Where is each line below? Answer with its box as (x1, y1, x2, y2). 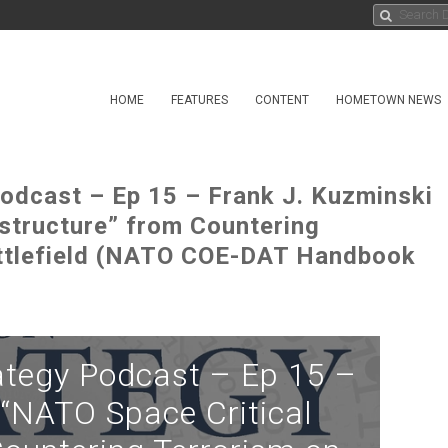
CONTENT (255, 93, 309, 107)
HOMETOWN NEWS (336, 93, 441, 107)
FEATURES (171, 93, 228, 107)
